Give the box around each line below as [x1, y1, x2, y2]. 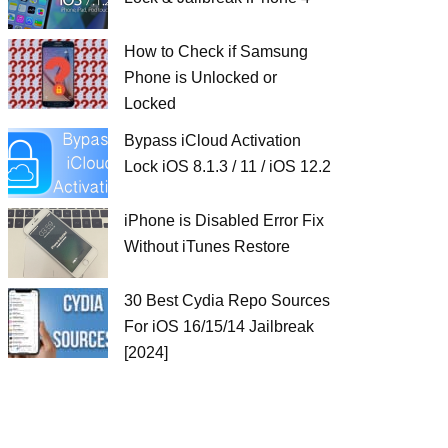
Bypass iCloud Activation [124, 132, 301, 149]
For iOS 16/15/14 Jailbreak [124, 318, 314, 335]
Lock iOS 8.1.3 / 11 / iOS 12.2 [124, 158, 331, 175]
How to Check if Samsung [124, 43, 308, 60]
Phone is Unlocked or [124, 69, 277, 86]
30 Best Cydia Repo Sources [124, 292, 330, 309]
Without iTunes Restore [124, 238, 290, 255]
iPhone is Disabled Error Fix [124, 212, 324, 229]
